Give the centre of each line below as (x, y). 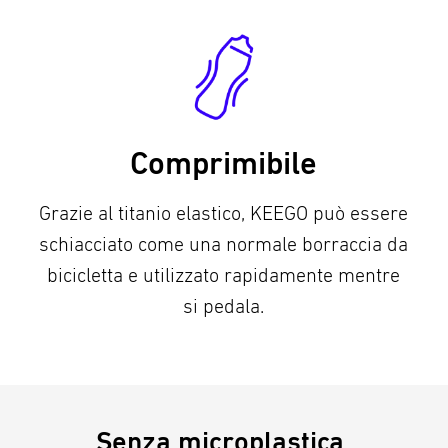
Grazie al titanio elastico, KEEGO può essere (224, 213)
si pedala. (224, 306)
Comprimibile (224, 163)
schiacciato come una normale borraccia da (224, 244)
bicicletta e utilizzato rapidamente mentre (224, 275)
